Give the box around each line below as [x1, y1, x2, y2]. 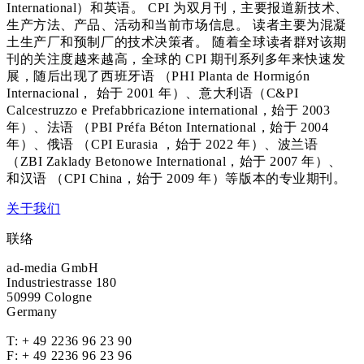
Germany [6, 305, 58, 318]
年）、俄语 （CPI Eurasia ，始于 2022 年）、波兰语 [6, 137, 318, 151]
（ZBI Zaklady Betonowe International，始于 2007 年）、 [6, 154, 343, 168]
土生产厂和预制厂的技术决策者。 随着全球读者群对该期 [6, 35, 347, 49]
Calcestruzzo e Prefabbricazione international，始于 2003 [6, 103, 331, 117]
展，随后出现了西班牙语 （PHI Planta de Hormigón [6, 69, 310, 83]
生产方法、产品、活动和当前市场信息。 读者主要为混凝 [6, 18, 347, 32]
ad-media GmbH [6, 261, 99, 275]
